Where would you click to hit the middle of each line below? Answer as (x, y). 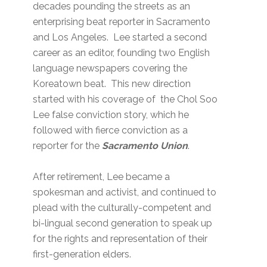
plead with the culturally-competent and (122, 208)
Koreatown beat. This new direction (112, 84)
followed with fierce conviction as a (111, 131)
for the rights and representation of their (120, 239)
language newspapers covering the (110, 69)
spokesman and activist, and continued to (125, 193)
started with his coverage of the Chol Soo (125, 100)
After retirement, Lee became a (102, 177)
